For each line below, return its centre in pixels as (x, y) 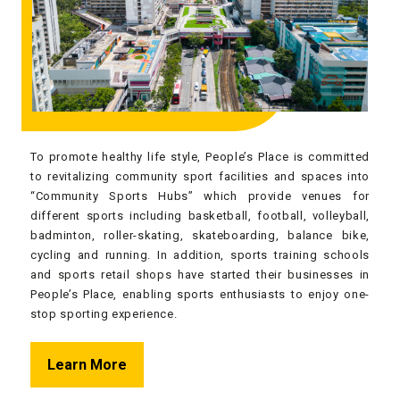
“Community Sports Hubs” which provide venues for (200, 196)
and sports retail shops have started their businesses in (200, 274)
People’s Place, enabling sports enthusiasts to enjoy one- (200, 294)
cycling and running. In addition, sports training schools (200, 254)
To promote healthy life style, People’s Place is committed (200, 156)
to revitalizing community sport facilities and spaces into (200, 176)
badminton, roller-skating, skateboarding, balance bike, (200, 235)
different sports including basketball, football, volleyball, (200, 215)
